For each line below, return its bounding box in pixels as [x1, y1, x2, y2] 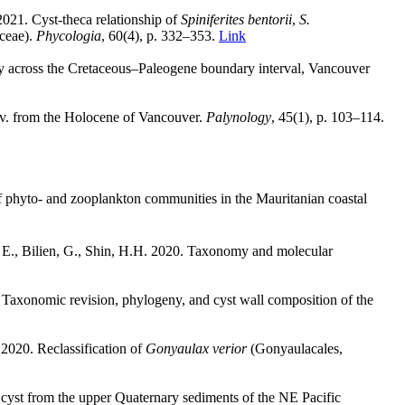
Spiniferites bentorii [181, 11, 292, 27]
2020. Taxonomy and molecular [151, 242, 333, 259]
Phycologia [36, 27, 101, 43]
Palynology [206, 108, 271, 125]
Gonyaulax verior [146, 340, 247, 356]
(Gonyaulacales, [247, 340, 343, 356]
